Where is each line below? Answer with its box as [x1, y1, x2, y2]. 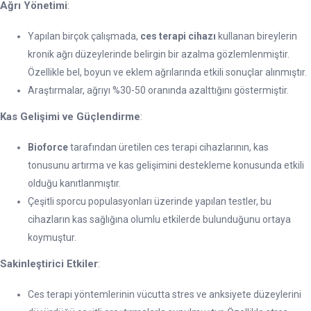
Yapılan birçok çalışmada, [28, 30, 140, 42]
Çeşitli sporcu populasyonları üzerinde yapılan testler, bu [28, 195, 271, 207]
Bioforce [28, 141, 68, 153]
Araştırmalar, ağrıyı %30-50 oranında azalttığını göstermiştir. [28, 84, 289, 96]
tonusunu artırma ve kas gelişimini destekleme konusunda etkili [28, 159, 304, 171]
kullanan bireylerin [216, 30, 297, 42]
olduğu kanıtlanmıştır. [28, 177, 121, 189]
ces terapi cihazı [140, 30, 216, 42]
